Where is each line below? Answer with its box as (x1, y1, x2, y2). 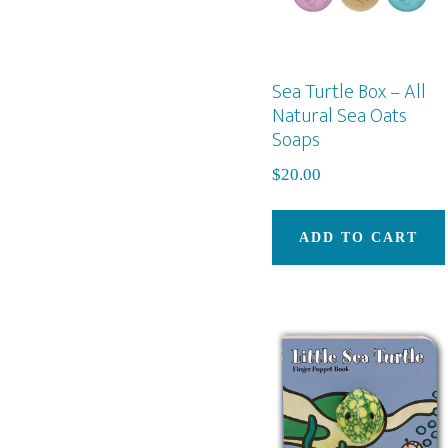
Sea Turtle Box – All (272, 75, 426, 110)
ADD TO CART (299, 229, 418, 245)
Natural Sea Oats (272, 99, 407, 134)
